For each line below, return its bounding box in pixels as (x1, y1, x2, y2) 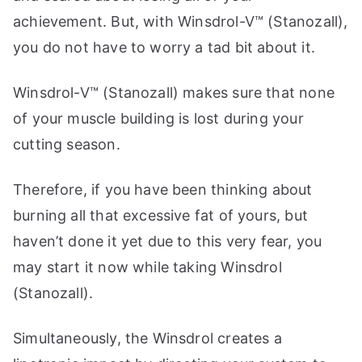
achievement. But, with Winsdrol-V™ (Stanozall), (13, 13, 348, 31)
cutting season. (13, 136, 120, 154)
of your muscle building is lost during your (13, 110, 304, 128)
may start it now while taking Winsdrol (13, 259, 282, 276)
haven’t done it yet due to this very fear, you (13, 233, 322, 250)
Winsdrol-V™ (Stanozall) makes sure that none (13, 84, 335, 102)
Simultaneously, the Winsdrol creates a (13, 330, 282, 347)
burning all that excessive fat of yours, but (13, 207, 308, 225)
